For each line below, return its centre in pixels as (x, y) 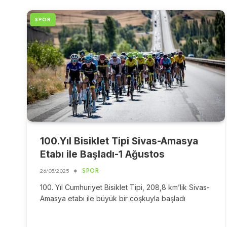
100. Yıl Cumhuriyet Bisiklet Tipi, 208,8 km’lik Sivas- (125, 187)
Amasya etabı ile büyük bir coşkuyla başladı (113, 199)
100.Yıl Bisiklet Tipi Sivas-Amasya (119, 141)
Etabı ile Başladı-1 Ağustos (102, 155)
